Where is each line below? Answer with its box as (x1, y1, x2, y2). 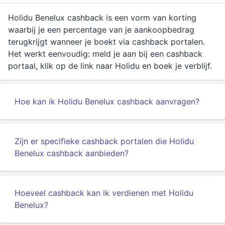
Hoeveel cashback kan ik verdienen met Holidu (15, 188, 193, 198)
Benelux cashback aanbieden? (15, 148, 129, 158)
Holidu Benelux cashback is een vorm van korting (8, 13, 196, 23)
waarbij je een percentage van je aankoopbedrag (8, 25, 194, 35)
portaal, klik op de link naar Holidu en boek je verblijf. (8, 61, 212, 71)
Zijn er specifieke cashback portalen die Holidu (15, 136, 194, 146)
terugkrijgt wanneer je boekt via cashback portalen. (8, 37, 205, 47)
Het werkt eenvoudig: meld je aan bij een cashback (8, 49, 202, 59)
